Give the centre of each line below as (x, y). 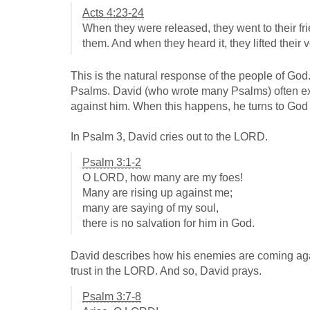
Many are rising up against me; (157, 193)
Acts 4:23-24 (113, 13)
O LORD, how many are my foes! (163, 178)
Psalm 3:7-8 (112, 297)
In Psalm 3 (97, 137)
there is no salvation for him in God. (168, 224)
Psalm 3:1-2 (112, 163)
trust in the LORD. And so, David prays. (166, 271)
